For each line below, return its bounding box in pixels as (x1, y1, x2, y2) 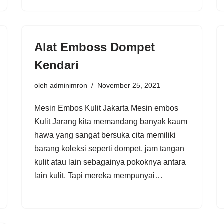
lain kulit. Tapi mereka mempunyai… (34, 171, 165, 180)
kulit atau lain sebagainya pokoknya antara (34, 157, 186, 166)
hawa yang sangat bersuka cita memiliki (34, 130, 176, 139)
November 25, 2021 (97, 81, 160, 89)
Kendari (34, 58, 79, 72)
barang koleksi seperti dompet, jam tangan (34, 144, 184, 153)
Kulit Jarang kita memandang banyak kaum (34, 117, 187, 126)
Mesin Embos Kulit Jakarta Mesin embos (34, 103, 178, 112)
